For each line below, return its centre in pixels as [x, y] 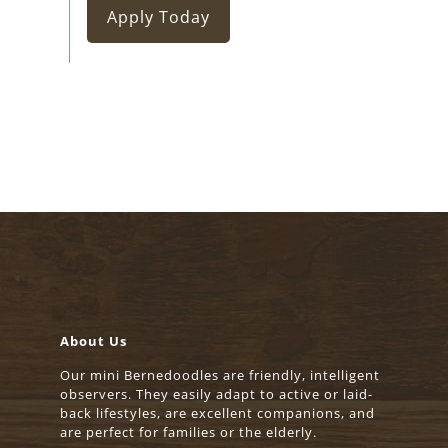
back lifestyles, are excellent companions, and [217, 413]
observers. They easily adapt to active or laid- [216, 394]
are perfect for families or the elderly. [188, 432]
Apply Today [159, 16]
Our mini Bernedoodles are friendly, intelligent [220, 375]
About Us [93, 341]
